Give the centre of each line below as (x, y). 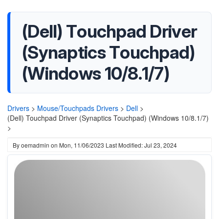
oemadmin (35, 145)
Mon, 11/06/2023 (82, 145)
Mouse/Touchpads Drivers (78, 108)
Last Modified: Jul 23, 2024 (141, 145)
